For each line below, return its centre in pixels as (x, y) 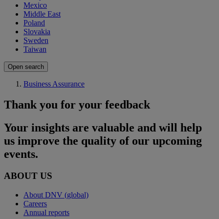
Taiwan (35, 49)
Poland (34, 23)
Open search (26, 67)
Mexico (35, 5)
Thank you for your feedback (77, 105)
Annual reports (46, 212)
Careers (35, 203)
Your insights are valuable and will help (103, 128)
